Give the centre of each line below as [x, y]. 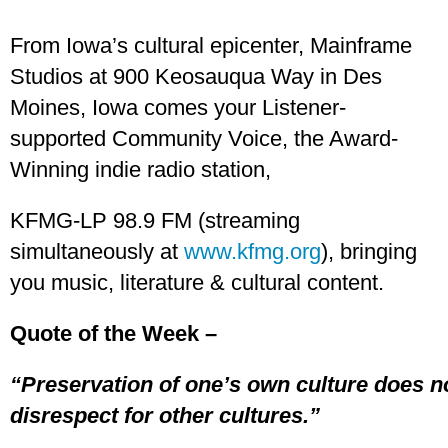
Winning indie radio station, [140, 169]
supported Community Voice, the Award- [204, 138]
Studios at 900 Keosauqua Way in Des [196, 76]
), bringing [369, 251]
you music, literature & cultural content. [197, 282]
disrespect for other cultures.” [165, 415]
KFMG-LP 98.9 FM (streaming [155, 220]
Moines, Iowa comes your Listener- [178, 107]
